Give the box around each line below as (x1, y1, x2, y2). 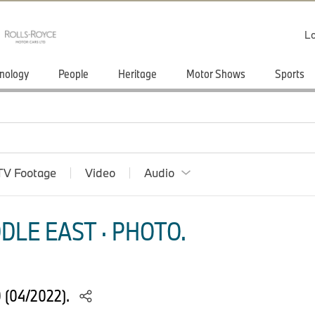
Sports (275, 66, 304, 81)
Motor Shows (186, 66, 245, 81)
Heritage (118, 66, 157, 81)
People (58, 66, 89, 81)
